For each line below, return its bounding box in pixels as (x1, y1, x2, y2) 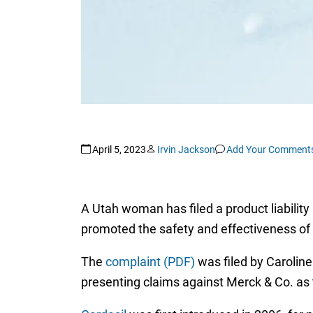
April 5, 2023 (92, 144, 146, 156)
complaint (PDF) (105, 254, 195, 269)
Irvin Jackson (156, 144, 215, 156)
